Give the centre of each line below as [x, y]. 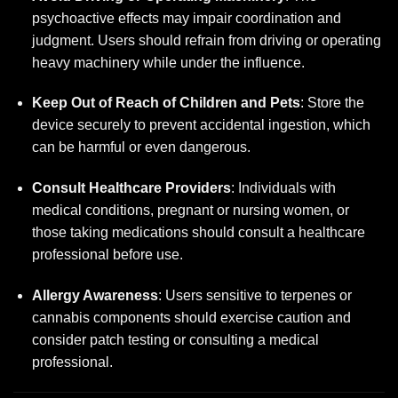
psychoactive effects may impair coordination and [186, 18]
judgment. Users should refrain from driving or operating [206, 40]
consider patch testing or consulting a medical [175, 339]
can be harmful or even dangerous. [141, 147]
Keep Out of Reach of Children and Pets [166, 103]
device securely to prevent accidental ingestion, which [201, 125]
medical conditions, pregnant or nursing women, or [190, 211]
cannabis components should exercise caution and [191, 317]
